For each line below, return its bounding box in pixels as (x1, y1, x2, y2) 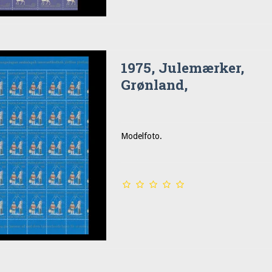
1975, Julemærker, (121, 58, 245, 77)
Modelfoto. (121, 131, 163, 141)
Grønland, (121, 75, 188, 94)
